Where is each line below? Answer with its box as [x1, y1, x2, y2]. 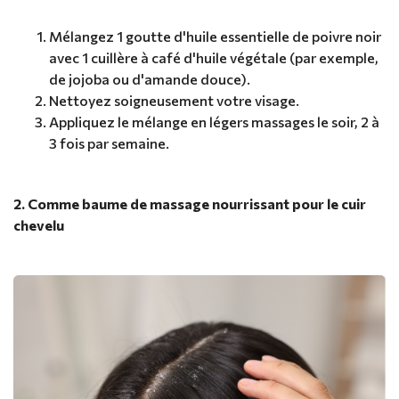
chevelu [13, 216, 64, 233]
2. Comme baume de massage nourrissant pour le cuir [13, 194, 366, 212]
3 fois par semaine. [49, 134, 169, 151]
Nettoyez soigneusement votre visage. [49, 91, 299, 109]
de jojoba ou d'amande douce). [49, 69, 250, 87]
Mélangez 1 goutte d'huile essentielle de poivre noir [49, 27, 381, 45]
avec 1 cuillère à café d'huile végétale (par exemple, [49, 48, 379, 66]
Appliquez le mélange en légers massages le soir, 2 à [49, 112, 379, 130]
